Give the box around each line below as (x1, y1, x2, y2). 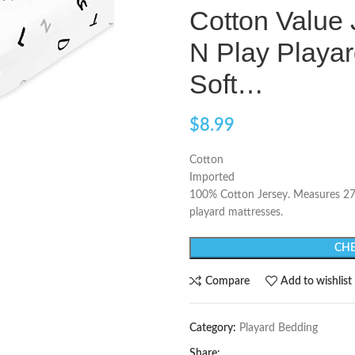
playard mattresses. (189, 207, 283, 218)
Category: (189, 323, 236, 334)
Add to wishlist (281, 275, 353, 287)
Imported (189, 172, 235, 183)
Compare (204, 275, 250, 287)
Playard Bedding (239, 323, 318, 334)
